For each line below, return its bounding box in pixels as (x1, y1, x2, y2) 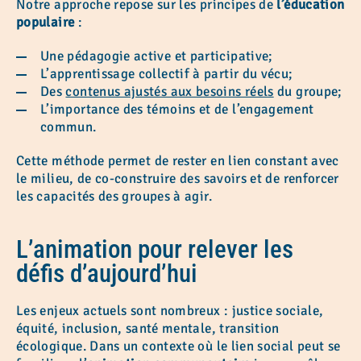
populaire (16, 13, 75, 31)
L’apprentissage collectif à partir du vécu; (40, 64, 293, 82)
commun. (40, 118, 97, 135)
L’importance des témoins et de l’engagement (40, 100, 314, 118)
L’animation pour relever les (16, 234, 293, 264)
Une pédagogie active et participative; (40, 47, 273, 64)
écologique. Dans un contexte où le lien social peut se (16, 337, 341, 355)
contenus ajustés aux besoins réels (65, 82, 274, 100)
